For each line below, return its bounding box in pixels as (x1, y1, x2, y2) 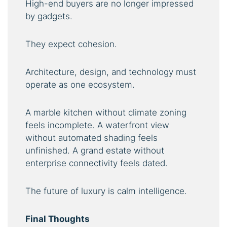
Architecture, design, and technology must (25, 67, 196, 78)
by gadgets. (25, 11, 72, 22)
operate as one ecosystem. (25, 80, 135, 90)
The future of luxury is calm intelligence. (25, 186, 187, 197)
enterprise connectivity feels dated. (25, 158, 168, 169)
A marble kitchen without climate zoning (25, 107, 186, 118)
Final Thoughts (25, 214, 90, 224)
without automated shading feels (25, 133, 158, 143)
